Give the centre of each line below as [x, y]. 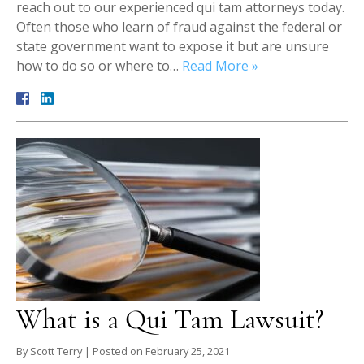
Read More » [220, 66]
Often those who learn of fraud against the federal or [179, 27]
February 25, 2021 [188, 351]
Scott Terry [56, 351]
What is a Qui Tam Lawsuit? [170, 320]
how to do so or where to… [99, 66]
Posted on [119, 351]
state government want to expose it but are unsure [173, 47]
